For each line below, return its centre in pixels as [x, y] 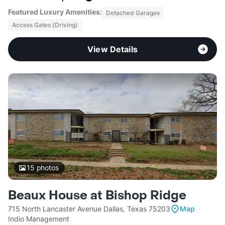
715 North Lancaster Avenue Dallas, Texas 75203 [89, 209]
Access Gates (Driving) [45, 25]
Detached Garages [133, 13]
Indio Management [39, 219]
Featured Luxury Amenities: [55, 12]
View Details [113, 49]
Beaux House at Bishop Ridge [97, 196]
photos [46, 168]
